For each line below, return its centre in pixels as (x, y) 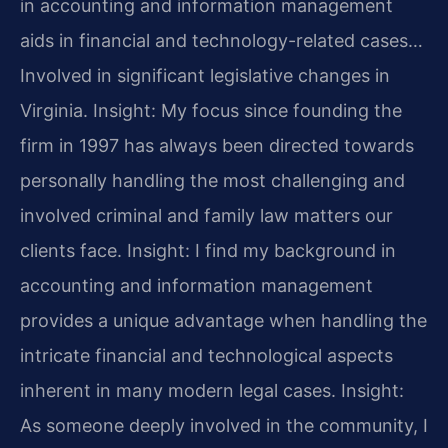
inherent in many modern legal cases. (178, 391)
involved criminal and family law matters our (206, 216)
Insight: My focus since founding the (245, 111)
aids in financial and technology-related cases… (221, 41)
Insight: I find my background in (259, 251)
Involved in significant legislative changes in (205, 76)
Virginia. (54, 111)
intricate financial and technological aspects (206, 356)
